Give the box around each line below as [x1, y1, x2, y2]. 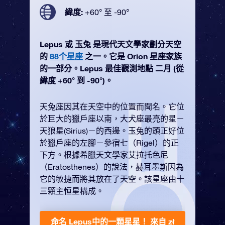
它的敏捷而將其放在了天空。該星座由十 [40, 174, 184, 183]
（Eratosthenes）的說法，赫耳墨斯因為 [40, 162, 184, 171]
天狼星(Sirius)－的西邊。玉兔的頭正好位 [40, 126, 184, 135]
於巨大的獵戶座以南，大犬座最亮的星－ [40, 114, 184, 123]
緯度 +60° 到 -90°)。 [40, 75, 113, 85]
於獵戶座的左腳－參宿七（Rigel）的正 [40, 138, 179, 147]
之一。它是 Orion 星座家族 [83, 51, 182, 61]
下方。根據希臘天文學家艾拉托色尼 [40, 150, 168, 159]
